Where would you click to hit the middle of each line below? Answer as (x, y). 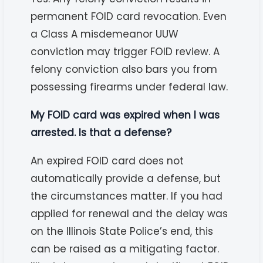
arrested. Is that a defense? (101, 132)
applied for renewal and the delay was (129, 213)
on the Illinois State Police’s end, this (122, 231)
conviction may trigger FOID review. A (125, 51)
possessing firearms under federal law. (129, 87)
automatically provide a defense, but (126, 178)
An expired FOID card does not (107, 161)
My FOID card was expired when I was (125, 115)
